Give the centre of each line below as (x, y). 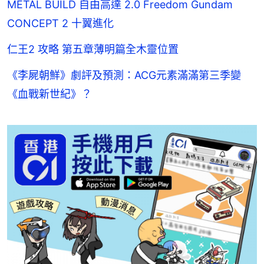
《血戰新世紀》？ (49, 94)
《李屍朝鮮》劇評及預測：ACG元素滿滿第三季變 (124, 75)
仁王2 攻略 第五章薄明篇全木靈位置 (93, 49)
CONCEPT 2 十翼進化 (60, 24)
